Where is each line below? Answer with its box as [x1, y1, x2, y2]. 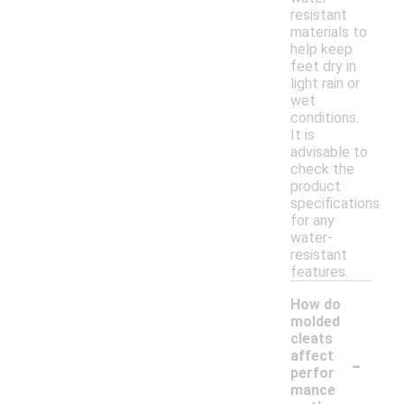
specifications [290, 195, 380, 213]
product [290, 178, 341, 196]
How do [290, 296, 341, 314]
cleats [290, 330, 333, 348]
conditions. [290, 109, 359, 127]
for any [290, 212, 335, 230]
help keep [290, 41, 353, 59]
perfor [290, 364, 335, 382]
